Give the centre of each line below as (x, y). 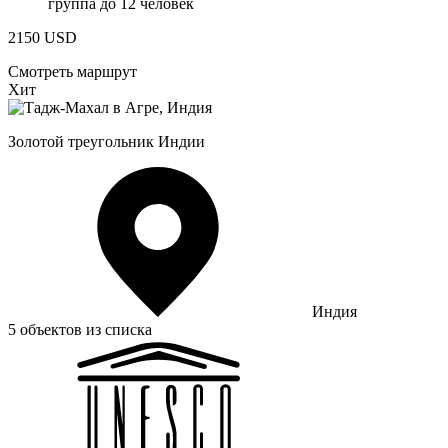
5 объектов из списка (80, 329)
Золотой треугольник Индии (106, 141)
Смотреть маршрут (72, 71)
